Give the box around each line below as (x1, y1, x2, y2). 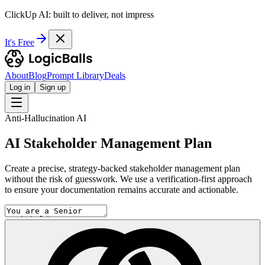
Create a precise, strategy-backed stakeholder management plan (5, 163, 240, 173)
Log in (9, 83, 30, 92)
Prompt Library (47, 70, 104, 80)
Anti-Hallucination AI (5, 113, 86, 123)
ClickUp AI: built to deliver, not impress (5, 9, 154, 20)
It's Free (5, 37, 34, 47)
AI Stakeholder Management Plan (5, 135, 212, 151)
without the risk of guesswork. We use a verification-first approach (5, 173, 252, 184)
